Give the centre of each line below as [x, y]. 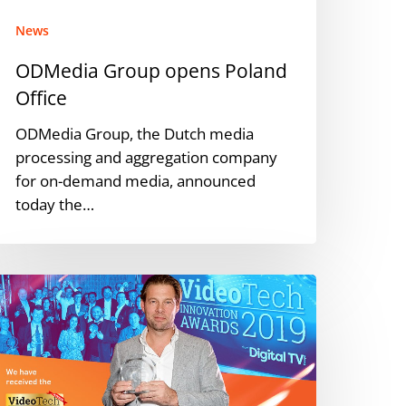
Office [42, 97]
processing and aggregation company [147, 157]
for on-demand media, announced [136, 180]
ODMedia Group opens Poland [152, 70]
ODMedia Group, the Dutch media [135, 133]
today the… [55, 204]
